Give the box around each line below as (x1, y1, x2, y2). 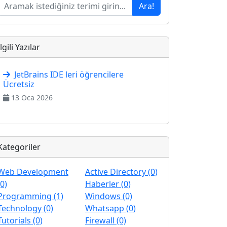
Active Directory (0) (85, 166, 158, 177)
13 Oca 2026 (11, 93, 53, 102)
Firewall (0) (85, 215, 126, 226)
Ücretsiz (3, 79, 34, 90)
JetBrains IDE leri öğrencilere (14, 69, 124, 80)
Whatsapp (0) (85, 203, 136, 214)
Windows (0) (85, 191, 132, 202)
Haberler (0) (85, 178, 131, 190)
